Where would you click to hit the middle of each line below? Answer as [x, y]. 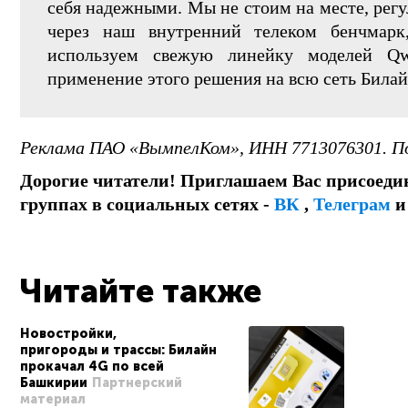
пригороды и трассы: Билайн [118, 350]
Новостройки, [68, 334]
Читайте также [141, 291]
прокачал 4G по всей [92, 367]
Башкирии [54, 383]
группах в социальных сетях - [147, 204]
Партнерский [137, 383]
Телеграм [352, 204]
